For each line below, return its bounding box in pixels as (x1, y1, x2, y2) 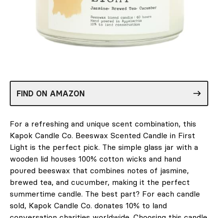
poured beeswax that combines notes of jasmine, (10, 165, 189, 175)
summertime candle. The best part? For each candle (10, 188, 200, 199)
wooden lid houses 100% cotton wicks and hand (10, 153, 181, 163)
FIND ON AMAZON (17, 88, 85, 98)
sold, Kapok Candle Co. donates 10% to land (10, 200, 167, 210)
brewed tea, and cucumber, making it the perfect (10, 177, 190, 187)
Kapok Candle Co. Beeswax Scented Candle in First (10, 130, 195, 140)
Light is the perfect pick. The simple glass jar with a (10, 142, 198, 152)
